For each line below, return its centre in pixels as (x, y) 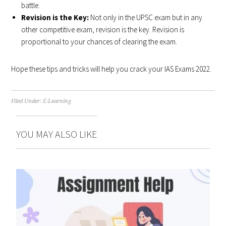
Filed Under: (27, 101)
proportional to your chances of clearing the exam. (99, 41)
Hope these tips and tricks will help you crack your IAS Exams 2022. (111, 69)
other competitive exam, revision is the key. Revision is (103, 29)
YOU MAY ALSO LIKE (57, 134)
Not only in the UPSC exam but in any (146, 17)
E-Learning (57, 101)
